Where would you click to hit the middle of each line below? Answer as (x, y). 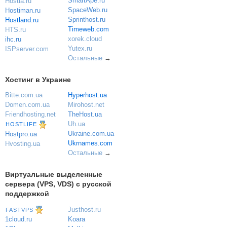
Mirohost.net (86, 105)
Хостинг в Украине (38, 79)
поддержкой (27, 194)
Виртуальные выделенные (54, 175)
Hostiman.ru (23, 11)
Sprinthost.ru (86, 19)
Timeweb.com (88, 29)
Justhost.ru (84, 209)
